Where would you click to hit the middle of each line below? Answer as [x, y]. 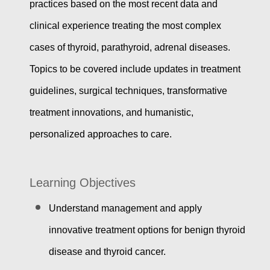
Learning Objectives [82, 183]
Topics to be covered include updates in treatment [135, 69]
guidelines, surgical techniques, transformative [128, 91]
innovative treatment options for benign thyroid [147, 230]
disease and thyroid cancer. [107, 252]
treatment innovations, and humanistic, [111, 113]
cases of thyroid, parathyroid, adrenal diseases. [130, 48]
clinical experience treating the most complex [125, 26]
